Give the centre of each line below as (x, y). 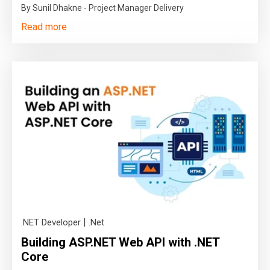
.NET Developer (51, 222)
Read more (44, 27)
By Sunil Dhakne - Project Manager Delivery (102, 8)
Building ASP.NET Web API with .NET (120, 242)
